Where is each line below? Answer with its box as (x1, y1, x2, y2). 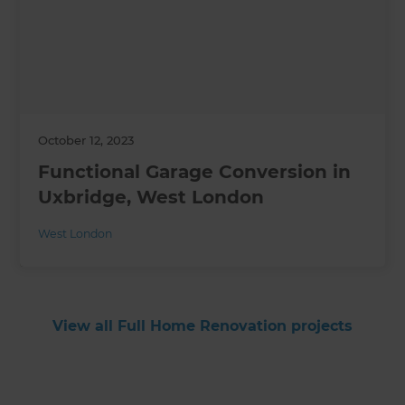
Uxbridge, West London (38, 185, 265, 208)
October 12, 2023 (38, 132, 135, 147)
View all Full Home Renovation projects (52, 316, 353, 334)
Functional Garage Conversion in (38, 160, 352, 183)
